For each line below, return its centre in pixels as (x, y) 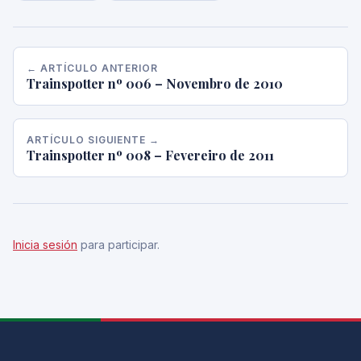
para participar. (118, 245)
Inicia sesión (45, 245)
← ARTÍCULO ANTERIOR (93, 68)
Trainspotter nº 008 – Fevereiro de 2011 (150, 155)
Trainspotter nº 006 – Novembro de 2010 (155, 83)
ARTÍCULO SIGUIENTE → (93, 140)
